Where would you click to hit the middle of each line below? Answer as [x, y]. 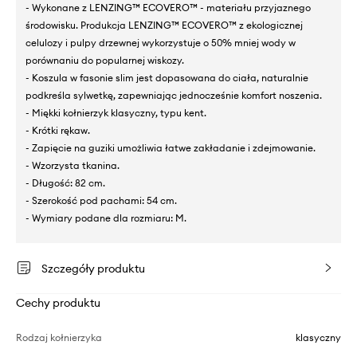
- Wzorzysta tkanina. [73, 166]
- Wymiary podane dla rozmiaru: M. [106, 218]
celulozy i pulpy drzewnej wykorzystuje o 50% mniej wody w [161, 43]
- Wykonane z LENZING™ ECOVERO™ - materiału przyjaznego [168, 8]
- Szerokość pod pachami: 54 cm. [101, 201]
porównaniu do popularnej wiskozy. [105, 61]
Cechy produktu [58, 303]
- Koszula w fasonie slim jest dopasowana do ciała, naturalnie [167, 78]
